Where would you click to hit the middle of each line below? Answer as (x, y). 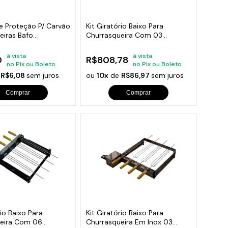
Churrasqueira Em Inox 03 (130, 222)
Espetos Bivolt (110, 45)
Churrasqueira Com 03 (124, 35)
